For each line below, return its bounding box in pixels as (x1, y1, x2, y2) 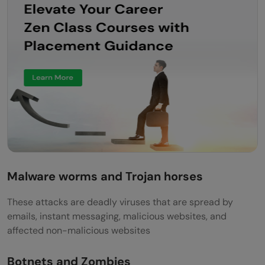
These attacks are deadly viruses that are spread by (7, 195, 233, 208)
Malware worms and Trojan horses (7, 168, 203, 184)
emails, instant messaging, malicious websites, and (7, 209, 227, 222)
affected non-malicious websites (7, 224, 150, 237)
